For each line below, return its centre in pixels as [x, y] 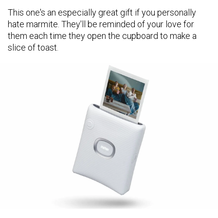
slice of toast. [33, 47]
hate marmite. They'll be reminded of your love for [101, 24]
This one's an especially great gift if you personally [102, 12]
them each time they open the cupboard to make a [102, 36]
